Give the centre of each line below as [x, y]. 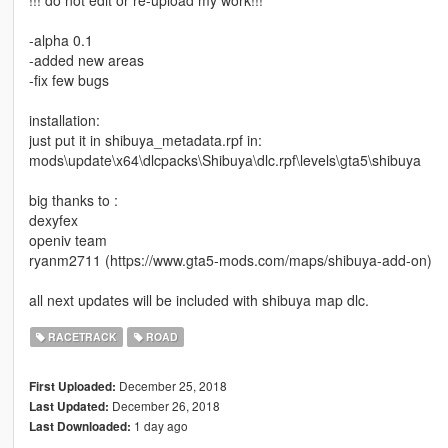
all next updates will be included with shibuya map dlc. [198, 299]
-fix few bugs [68, 79]
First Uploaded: [72, 386]
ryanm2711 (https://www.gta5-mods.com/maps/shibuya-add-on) [230, 259]
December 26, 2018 [164, 405]
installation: [64, 119]
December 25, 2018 [171, 385]
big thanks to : [73, 199]
